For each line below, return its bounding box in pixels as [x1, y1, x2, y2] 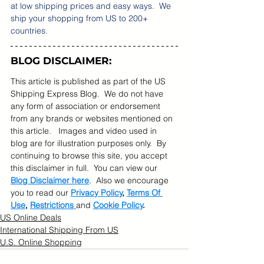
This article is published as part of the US [11, 76, 168, 87]
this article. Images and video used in [11, 126, 159, 136]
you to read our [11, 187, 71, 198]
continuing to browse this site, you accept [11, 150, 170, 161]
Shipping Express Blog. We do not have [11, 88, 166, 99]
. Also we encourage [89, 175, 171, 186]
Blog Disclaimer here [11, 175, 89, 186]
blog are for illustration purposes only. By [11, 138, 169, 148]
